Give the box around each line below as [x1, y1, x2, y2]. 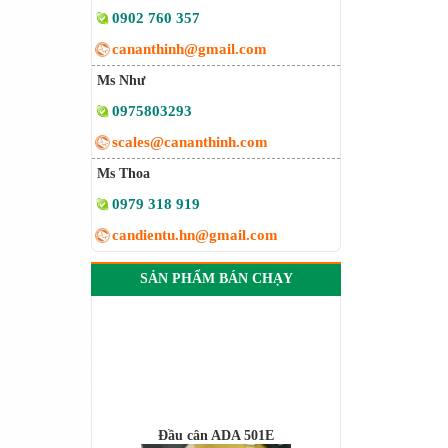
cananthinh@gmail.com [112, 41, 267, 57]
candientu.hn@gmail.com [112, 227, 278, 243]
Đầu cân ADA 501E [158, 385, 274, 401]
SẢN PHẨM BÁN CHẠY [139, 271, 293, 286]
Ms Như [97, 73, 145, 88]
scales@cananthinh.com [112, 134, 268, 150]
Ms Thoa [97, 166, 150, 181]
